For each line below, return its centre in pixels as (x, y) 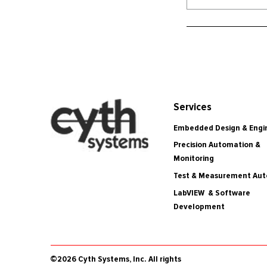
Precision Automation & (217, 145)
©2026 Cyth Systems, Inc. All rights (116, 259)
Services (193, 107)
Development (199, 206)
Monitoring (194, 158)
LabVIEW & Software (212, 192)
